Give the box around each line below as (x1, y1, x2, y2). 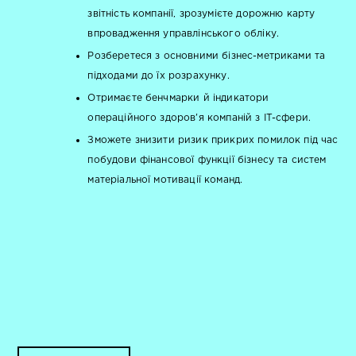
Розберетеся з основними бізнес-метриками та (87, 51, 326, 60)
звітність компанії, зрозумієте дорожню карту (87, 9, 315, 18)
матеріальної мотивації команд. (87, 175, 243, 184)
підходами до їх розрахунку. (87, 71, 230, 80)
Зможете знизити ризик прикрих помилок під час (87, 135, 339, 145)
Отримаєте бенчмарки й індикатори (87, 93, 269, 103)
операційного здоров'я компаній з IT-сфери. (87, 113, 311, 122)
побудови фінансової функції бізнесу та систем (87, 155, 327, 164)
